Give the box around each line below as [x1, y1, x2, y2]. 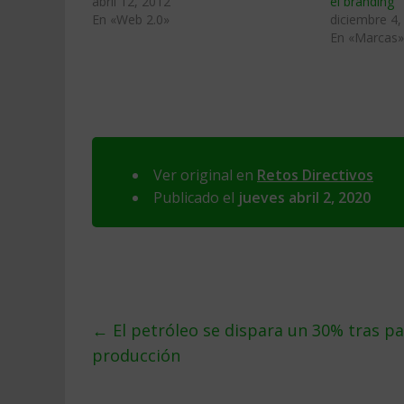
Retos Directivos [257, 165, 373, 185]
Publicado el [153, 188, 238, 207]
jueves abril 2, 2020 [238, 188, 371, 207]
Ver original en [153, 165, 257, 185]
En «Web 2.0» [92, 11, 170, 28]
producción [92, 344, 180, 366]
